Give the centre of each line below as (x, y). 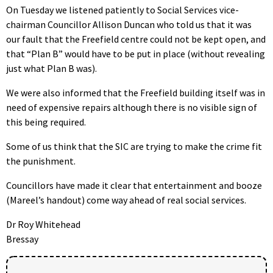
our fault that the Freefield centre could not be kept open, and (136, 39)
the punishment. (42, 161)
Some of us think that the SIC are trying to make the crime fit (134, 146)
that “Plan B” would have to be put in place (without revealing (136, 53)
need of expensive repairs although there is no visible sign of (132, 107)
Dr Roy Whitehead (43, 224)
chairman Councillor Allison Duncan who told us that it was (129, 24)
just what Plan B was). (51, 68)
